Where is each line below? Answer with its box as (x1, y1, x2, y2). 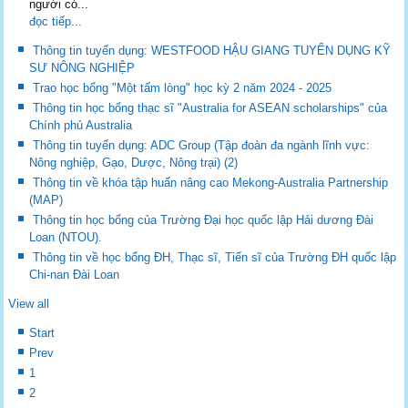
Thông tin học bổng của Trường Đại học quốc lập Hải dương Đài (33, 212, 374, 227)
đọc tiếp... (29, 14, 83, 28)
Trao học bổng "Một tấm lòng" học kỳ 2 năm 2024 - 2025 (33, 80, 332, 95)
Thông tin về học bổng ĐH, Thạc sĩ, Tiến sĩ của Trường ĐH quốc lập (33, 250, 397, 264)
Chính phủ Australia (29, 117, 133, 132)
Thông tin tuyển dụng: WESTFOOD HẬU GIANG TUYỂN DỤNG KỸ (33, 43, 392, 57)
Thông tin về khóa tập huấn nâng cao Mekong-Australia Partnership (33, 175, 389, 189)
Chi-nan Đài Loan (29, 267, 120, 281)
